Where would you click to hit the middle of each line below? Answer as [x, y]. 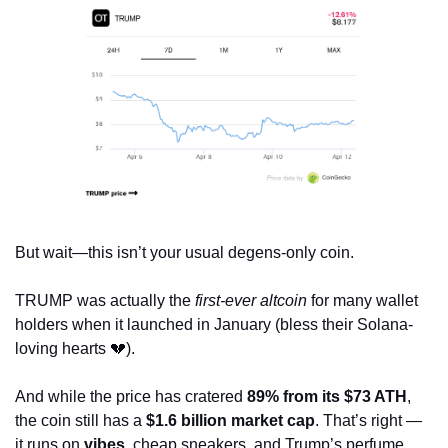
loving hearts [62, 348]
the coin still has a [80, 420]
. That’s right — [368, 420]
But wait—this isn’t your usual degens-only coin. [184, 252]
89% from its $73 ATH [327, 396]
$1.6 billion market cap [230, 420]
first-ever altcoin [251, 300]
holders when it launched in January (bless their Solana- [214, 324]
